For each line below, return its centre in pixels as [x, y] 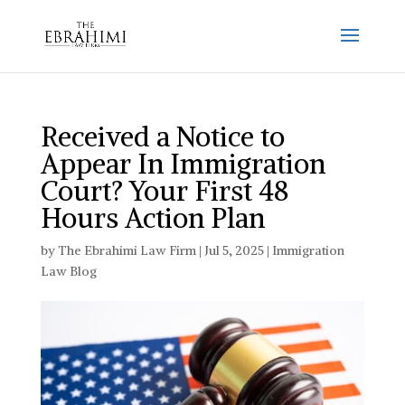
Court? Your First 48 [164, 191]
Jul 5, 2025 [234, 250]
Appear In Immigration [183, 164]
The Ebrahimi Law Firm [127, 250]
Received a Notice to [162, 137]
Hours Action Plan [152, 218]
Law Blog [68, 271]
